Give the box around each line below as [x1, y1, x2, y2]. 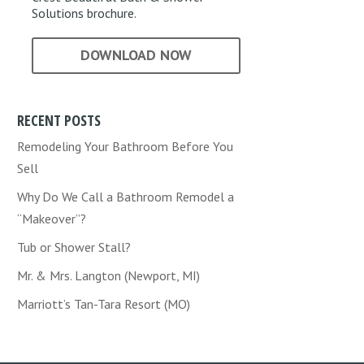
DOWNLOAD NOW [80, 45, 192, 65]
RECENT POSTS [17, 110, 102, 131]
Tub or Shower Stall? [17, 239, 132, 256]
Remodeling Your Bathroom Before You [17, 138, 234, 155]
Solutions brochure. [32, 5, 137, 22]
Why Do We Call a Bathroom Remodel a [17, 188, 235, 206]
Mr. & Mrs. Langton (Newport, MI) [17, 267, 201, 284]
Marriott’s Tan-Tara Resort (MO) [17, 296, 191, 313]
